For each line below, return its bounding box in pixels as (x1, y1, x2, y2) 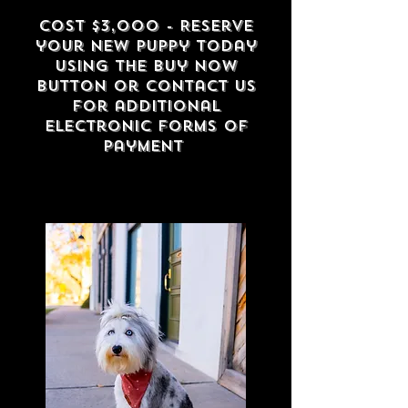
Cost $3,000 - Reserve (38, 16, 253, 36)
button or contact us (36, 76, 256, 96)
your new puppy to (35, 36, 220, 56)
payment (102, 137, 183, 156)
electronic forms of (44, 117, 248, 136)
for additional (71, 97, 220, 116)
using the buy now (54, 56, 238, 76)
